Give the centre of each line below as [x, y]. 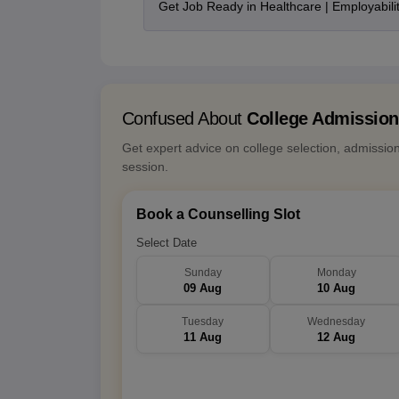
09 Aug [203, 289]
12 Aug [336, 338]
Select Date [166, 243]
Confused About [184, 119]
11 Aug [203, 338]
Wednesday [336, 322]
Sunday [203, 273]
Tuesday [203, 322]
